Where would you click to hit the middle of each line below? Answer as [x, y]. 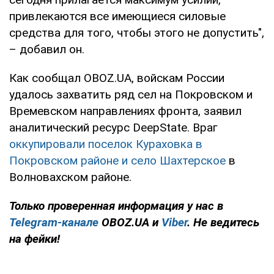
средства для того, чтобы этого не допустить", [137, 32]
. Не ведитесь [223, 222]
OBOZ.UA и [130, 222]
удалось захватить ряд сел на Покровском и [131, 94]
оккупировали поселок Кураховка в [106, 144]
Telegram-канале [54, 222]
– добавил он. [47, 49]
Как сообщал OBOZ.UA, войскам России [117, 78]
